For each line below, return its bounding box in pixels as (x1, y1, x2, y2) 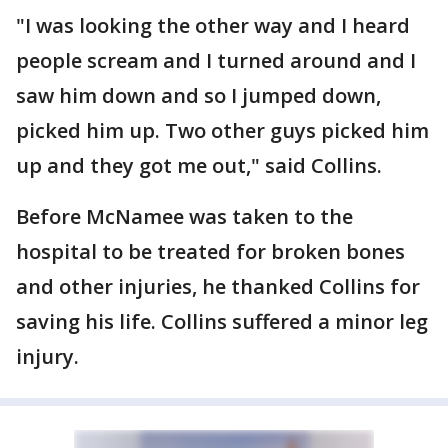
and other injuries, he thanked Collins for (16, 273, 420, 301)
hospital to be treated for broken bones (16, 238, 405, 266)
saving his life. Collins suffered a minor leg (16, 308, 428, 336)
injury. (16, 343, 79, 371)
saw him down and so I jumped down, (16, 82, 381, 110)
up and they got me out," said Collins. (16, 152, 382, 180)
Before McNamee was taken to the (16, 203, 353, 231)
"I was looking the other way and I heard (16, 12, 410, 40)
